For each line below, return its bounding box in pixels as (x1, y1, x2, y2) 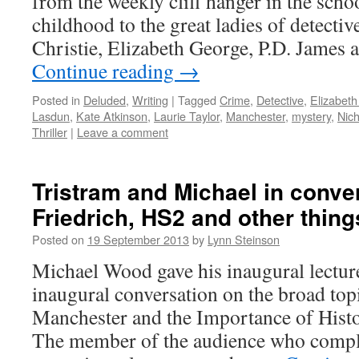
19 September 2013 (87, 231, 189, 248)
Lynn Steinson (208, 231, 280, 248)
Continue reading (32, 57, 179, 84)
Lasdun (32, 107, 70, 124)
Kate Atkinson (76, 107, 147, 124)
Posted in (32, 91, 80, 108)
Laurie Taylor (154, 107, 220, 124)
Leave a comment (77, 123, 168, 140)
